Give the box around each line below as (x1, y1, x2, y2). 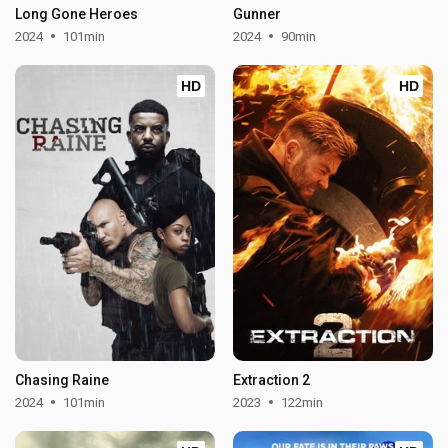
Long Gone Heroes (15, 5, 139, 22)
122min (280, 394, 323, 410)
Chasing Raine (15, 371, 110, 388)
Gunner (232, 5, 281, 22)
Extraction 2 (232, 371, 310, 388)
